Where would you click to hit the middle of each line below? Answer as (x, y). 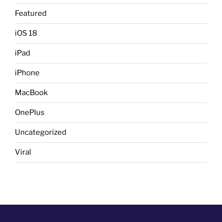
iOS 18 (26, 33)
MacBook (31, 93)
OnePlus (30, 113)
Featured (31, 14)
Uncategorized (41, 133)
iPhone (27, 73)
